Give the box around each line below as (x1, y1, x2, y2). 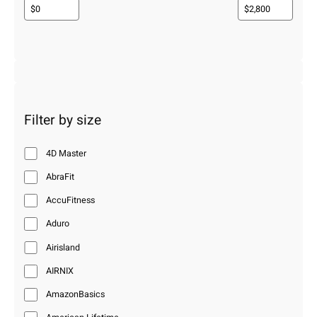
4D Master (46, 146, 87, 160)
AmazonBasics (46, 287, 105, 301)
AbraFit (46, 170, 75, 183)
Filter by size (24, 110, 101, 130)
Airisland (46, 241, 81, 254)
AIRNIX (46, 264, 74, 277)
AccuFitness (46, 194, 96, 207)
